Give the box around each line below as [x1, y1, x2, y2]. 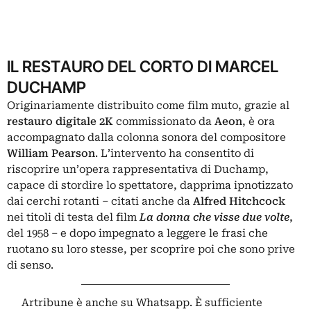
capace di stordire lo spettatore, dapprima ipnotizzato [7, 179, 293, 192]
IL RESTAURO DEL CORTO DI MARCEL [7, 57, 278, 76]
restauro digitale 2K [7, 115, 116, 128]
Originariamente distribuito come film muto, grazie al [7, 99, 289, 112]
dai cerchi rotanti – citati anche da [7, 195, 193, 208]
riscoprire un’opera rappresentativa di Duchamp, [7, 163, 269, 176]
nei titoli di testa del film [7, 211, 140, 224]
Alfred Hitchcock [193, 195, 285, 208]
